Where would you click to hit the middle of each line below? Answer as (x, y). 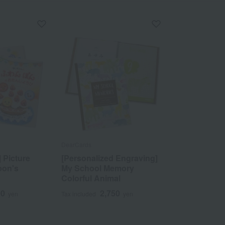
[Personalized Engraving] (109, 158)
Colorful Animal (91, 178)
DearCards (76, 144)
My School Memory (97, 168)
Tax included (78, 193)
